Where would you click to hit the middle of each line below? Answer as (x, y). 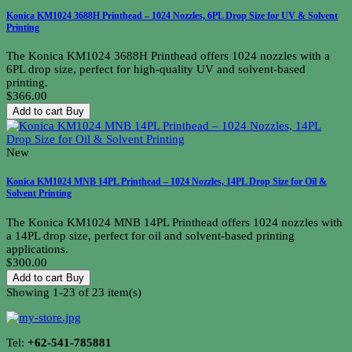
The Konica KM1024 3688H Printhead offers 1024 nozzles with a (168, 56)
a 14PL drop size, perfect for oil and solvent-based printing (150, 236)
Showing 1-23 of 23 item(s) (74, 293)
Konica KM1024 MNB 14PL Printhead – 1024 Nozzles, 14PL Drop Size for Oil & (167, 182)
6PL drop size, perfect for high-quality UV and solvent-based (156, 70)
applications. (37, 249)
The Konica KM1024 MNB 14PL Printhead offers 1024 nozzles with (174, 223)
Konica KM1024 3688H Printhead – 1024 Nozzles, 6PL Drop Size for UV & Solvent (172, 15)
